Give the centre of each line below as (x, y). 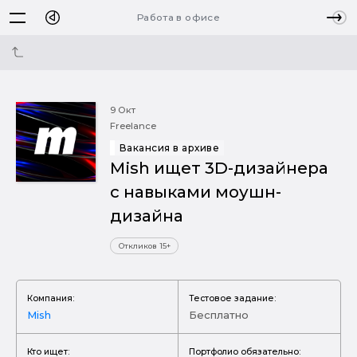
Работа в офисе (178, 17)
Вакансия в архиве (170, 148)
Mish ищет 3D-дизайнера (219, 168)
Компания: (51, 298)
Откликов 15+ (144, 246)
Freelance (133, 126)
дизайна (147, 216)
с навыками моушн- (196, 192)
